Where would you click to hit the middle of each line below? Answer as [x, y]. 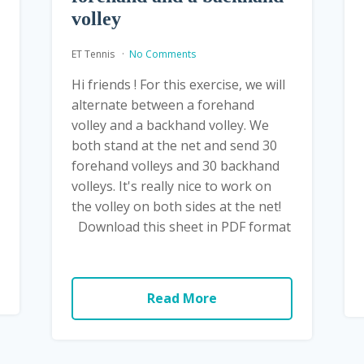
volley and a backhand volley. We [170, 125]
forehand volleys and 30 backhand [175, 165]
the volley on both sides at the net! [179, 206]
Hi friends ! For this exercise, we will [178, 84]
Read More [182, 298]
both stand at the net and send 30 [174, 145]
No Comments [162, 54]
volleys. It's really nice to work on [171, 186]
